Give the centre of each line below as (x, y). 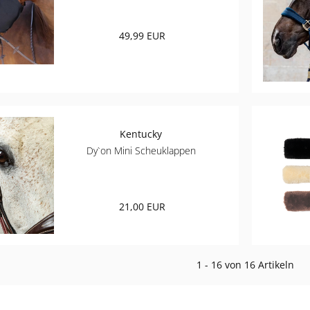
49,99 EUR (143, 36)
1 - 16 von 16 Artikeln (245, 264)
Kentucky (141, 134)
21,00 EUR (143, 206)
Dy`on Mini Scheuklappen (141, 150)
